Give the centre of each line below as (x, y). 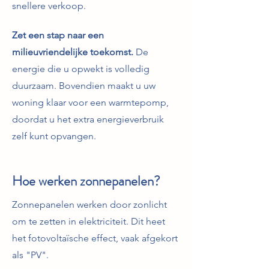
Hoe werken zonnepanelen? (86, 181)
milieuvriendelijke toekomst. (73, 52)
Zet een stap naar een (58, 35)
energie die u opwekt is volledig (81, 69)
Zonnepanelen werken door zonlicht (89, 204)
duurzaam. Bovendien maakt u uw (84, 86)
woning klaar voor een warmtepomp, (90, 102)
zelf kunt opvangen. (54, 136)
